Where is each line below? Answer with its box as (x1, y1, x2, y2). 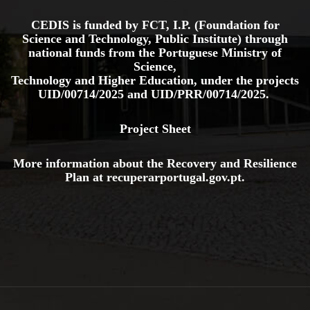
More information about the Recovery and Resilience (13, 156, 297, 170)
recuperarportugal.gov (107, 170, 227, 184)
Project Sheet (119, 121, 191, 136)
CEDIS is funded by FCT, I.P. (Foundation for (30, 17, 280, 32)
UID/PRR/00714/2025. (150, 86, 273, 101)
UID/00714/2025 (37, 86, 127, 101)
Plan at (65, 170, 107, 184)
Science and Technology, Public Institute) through (22, 31, 288, 46)
